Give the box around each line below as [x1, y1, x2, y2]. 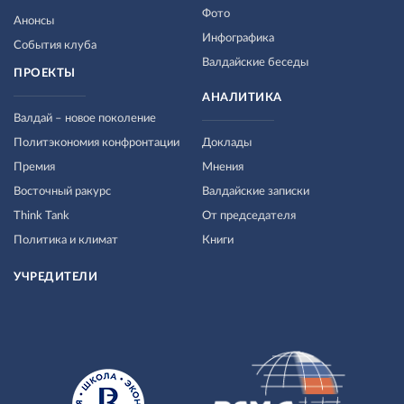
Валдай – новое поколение [14, 113, 156, 124]
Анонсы [14, 15, 54, 27]
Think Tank [14, 210, 69, 222]
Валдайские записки [202, 186, 309, 197]
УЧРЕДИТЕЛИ [14, 271, 97, 283]
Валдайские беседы [202, 57, 308, 69]
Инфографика [202, 32, 274, 44]
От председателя [202, 210, 296, 222]
